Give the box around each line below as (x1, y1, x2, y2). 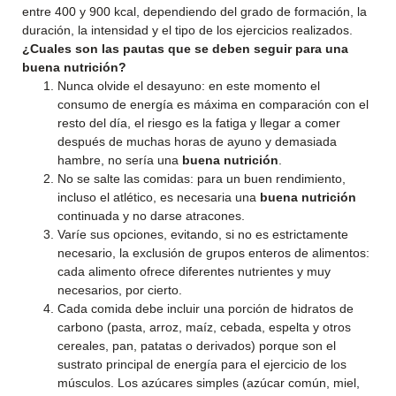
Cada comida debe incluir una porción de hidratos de (57, 301, 354, 316)
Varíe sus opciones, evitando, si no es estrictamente (57, 227, 348, 241)
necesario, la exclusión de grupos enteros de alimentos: (57, 246, 369, 260)
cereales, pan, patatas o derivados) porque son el (57, 339, 336, 353)
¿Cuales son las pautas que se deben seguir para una (22, 42, 348, 56)
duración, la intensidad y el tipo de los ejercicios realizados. (22, 23, 353, 37)
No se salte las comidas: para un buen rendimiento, (57, 171, 346, 186)
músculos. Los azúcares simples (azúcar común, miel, (57, 376, 360, 390)
